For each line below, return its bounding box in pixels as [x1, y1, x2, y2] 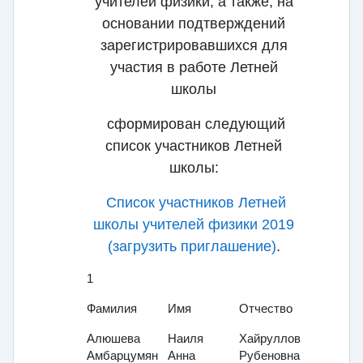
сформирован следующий [102, 116, 285, 133]
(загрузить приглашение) [107, 238, 276, 255]
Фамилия [87, 302, 137, 316]
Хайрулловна [239, 332, 314, 346]
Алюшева [87, 332, 143, 346]
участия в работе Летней [109, 59, 278, 76]
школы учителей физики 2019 [93, 216, 294, 233]
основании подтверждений [102, 15, 285, 32]
